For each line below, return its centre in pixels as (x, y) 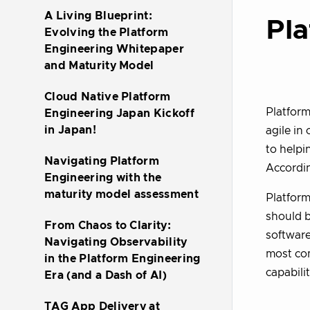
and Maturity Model (99, 66)
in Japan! (70, 130)
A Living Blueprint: (99, 16)
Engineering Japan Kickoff (120, 113)
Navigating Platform (102, 161)
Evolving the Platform (107, 33)
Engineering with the (103, 178)
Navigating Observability (116, 242)
